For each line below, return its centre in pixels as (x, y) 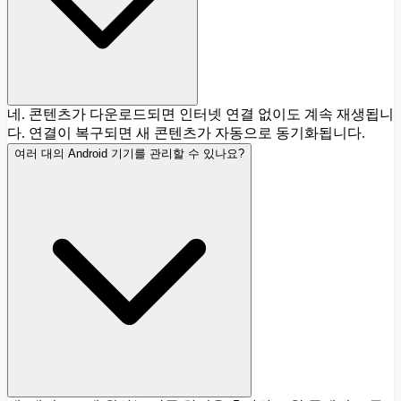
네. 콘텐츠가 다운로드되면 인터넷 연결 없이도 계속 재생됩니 (200, 115)
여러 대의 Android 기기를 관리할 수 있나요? (129, 154)
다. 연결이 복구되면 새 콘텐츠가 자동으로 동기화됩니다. (186, 133)
